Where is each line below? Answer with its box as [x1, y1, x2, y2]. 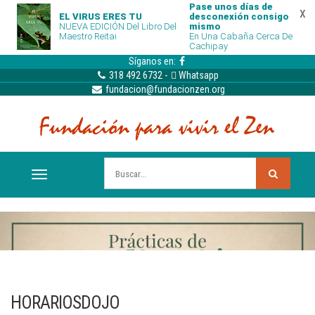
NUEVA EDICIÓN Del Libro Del [59, 21, 176, 32]
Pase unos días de [188, 1, 273, 12]
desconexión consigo [188, 11, 289, 22]
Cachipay [188, 41, 228, 51]
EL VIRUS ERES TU [59, 11, 142, 22]
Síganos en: [129, 56, 178, 67]
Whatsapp [179, 70, 219, 81]
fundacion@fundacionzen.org [103, 84, 225, 95]
